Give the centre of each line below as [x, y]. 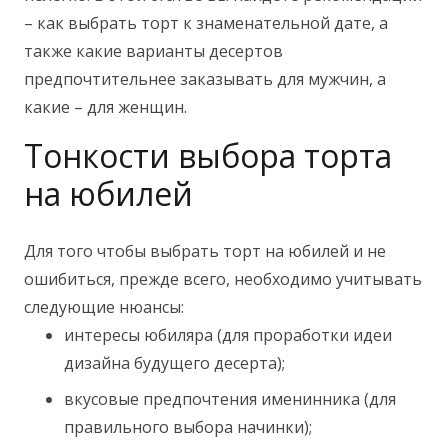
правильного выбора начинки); [188, 426]
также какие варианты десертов [153, 50]
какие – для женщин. [105, 106]
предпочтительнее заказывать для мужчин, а [205, 78]
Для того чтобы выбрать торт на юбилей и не [205, 250]
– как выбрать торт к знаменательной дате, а [206, 22]
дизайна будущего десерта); [174, 362]
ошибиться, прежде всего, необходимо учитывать [223, 278]
